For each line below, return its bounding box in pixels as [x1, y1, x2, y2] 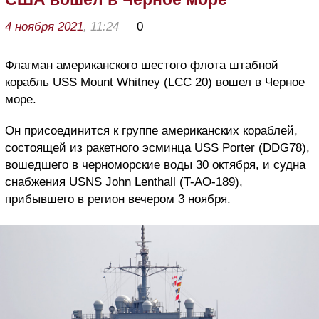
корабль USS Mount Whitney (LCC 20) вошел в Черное [5, 75, 305, 90]
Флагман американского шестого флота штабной [5, 58, 278, 73]
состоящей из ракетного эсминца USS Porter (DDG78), [5, 141, 310, 155]
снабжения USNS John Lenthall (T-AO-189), [5, 175, 243, 189]
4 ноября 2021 [5, 20, 83, 34]
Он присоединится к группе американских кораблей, [5, 124, 298, 138]
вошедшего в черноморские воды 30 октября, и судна [5, 158, 305, 172]
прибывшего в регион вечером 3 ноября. [5, 192, 231, 206]
